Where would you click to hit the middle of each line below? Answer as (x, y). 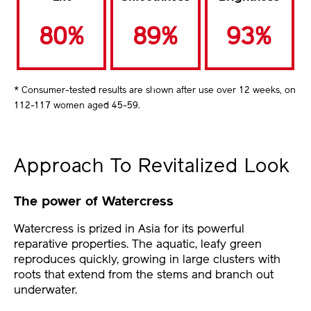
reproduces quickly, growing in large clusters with (147, 260)
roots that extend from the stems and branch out (144, 275)
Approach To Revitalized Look (152, 168)
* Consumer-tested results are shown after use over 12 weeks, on (155, 91)
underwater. (45, 290)
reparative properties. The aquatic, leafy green (138, 244)
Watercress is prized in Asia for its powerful (129, 229)
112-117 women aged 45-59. (77, 106)
